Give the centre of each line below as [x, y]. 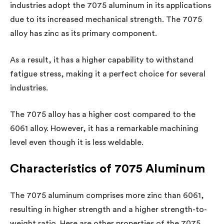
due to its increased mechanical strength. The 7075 [106, 19]
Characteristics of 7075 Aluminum [107, 169]
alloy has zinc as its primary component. [83, 33]
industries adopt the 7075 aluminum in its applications [110, 5]
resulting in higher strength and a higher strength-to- [108, 209]
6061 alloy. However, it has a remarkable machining [104, 128]
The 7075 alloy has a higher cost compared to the [103, 114]
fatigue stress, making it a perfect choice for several [108, 74]
